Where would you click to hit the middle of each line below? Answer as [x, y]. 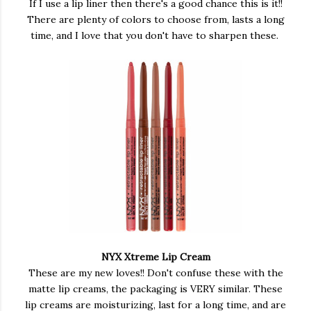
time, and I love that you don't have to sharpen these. [155, 35]
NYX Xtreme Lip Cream [155, 257]
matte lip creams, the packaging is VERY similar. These [155, 289]
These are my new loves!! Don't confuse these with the [155, 273]
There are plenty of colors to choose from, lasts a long [155, 19]
